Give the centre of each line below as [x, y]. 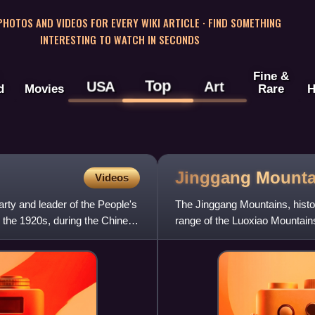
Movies [44, 89]
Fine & [271, 76]
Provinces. [200, 237]
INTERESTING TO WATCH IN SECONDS [120, 39]
